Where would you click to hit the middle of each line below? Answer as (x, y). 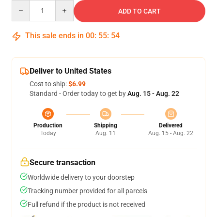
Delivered (171, 125)
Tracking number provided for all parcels (87, 191)
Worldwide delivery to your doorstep (81, 177)
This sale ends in (54, 36)
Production (48, 125)
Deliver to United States (70, 71)
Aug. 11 (105, 133)
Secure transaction (62, 163)
